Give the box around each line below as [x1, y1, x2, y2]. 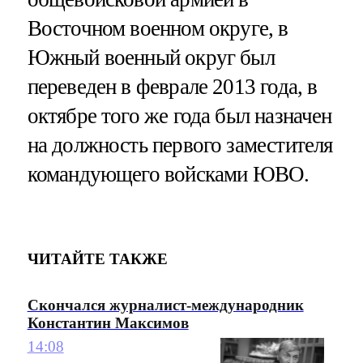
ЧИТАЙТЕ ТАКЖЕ [27, 250, 168, 267]
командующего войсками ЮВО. [27, 161, 310, 186]
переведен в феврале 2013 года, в [27, 74, 318, 99]
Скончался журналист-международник [27, 297, 304, 314]
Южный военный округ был [27, 45, 275, 70]
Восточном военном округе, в [27, 15, 288, 41]
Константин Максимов [27, 314, 189, 332]
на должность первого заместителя [27, 132, 333, 157]
